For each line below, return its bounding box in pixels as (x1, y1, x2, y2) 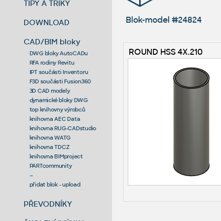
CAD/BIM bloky (24, 37, 81, 46)
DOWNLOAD (24, 17, 70, 27)
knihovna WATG (29, 134, 71, 141)
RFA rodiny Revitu (29, 59, 74, 66)
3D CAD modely (29, 87, 70, 94)
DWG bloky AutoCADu (29, 49, 88, 57)
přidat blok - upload (29, 181, 80, 188)
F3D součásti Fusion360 (29, 77, 91, 85)
